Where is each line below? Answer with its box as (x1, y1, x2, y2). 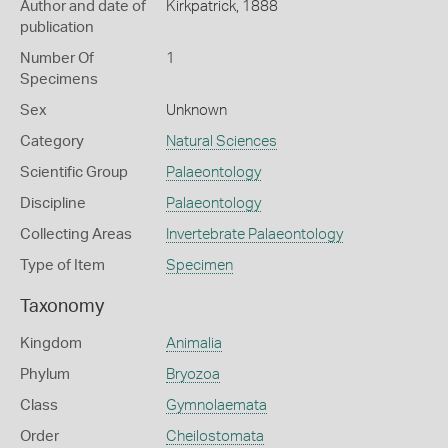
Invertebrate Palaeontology (165, 227, 343, 242)
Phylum (20, 367, 70, 382)
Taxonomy (20, 298, 104, 316)
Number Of (20, 51, 94, 66)
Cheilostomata (165, 429, 264, 444)
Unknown (165, 103, 227, 118)
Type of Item (20, 258, 105, 273)
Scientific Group (20, 165, 128, 180)
